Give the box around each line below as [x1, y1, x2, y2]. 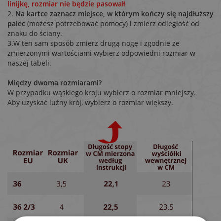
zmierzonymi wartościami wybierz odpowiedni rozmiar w [7, 48, 195, 58]
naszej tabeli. [7, 58, 51, 68]
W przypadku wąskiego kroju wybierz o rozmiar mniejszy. [7, 88, 196, 97]
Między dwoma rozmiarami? [7, 78, 102, 87]
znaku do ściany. [7, 29, 62, 38]
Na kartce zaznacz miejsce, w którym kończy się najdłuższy [15, 9, 214, 18]
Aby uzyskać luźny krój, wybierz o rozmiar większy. [7, 98, 173, 107]
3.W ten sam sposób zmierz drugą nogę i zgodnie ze [7, 38, 180, 48]
